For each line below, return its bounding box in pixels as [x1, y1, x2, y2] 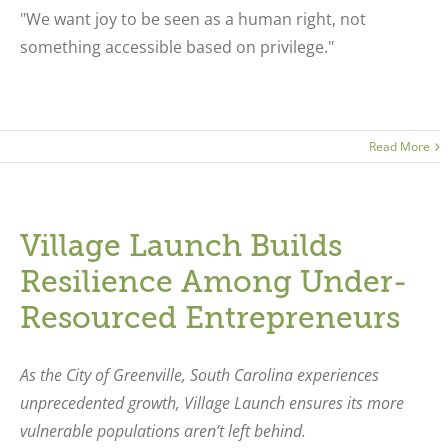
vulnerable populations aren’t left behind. [19, 420, 306, 442]
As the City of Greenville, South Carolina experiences [19, 364, 379, 386]
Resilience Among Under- [19, 265, 407, 299]
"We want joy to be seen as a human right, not [19, 8, 366, 30]
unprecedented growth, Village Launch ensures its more [19, 392, 404, 414]
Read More [369, 138, 431, 155]
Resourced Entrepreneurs [19, 301, 400, 335]
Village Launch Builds [19, 229, 342, 263]
